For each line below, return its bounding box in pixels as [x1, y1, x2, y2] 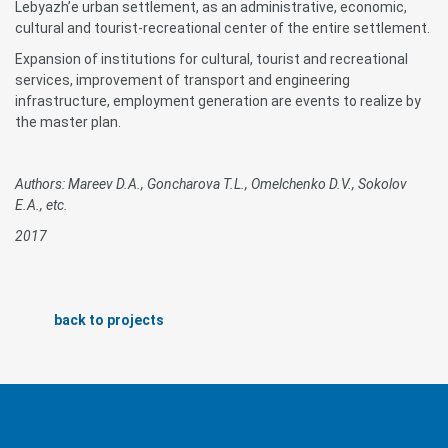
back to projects [54, 312, 164, 328]
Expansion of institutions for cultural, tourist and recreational [15, 51, 408, 67]
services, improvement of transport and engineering [15, 72, 350, 88]
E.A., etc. [15, 197, 68, 213]
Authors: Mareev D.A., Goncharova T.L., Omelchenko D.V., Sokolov [15, 176, 407, 192]
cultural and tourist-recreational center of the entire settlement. [15, 20, 430, 36]
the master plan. [15, 114, 121, 130]
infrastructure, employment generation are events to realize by [15, 93, 421, 109]
